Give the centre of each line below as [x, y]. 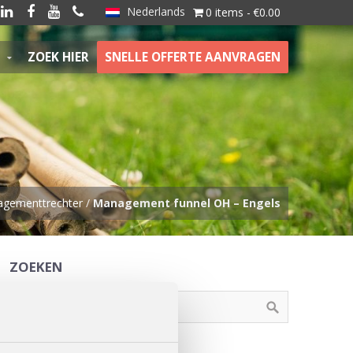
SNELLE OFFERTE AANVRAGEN [193, 57]
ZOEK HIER [58, 57]
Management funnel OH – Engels [187, 203]
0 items [225, 12]
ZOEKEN [36, 267]
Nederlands [154, 11]
